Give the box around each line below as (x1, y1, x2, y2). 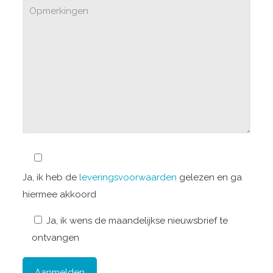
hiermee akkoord (22, 189, 96, 200)
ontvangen (31, 232, 79, 243)
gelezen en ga (176, 172, 242, 183)
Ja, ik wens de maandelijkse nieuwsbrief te (46, 215, 228, 226)
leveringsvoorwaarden (79, 172, 177, 183)
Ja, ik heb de (22, 172, 79, 183)
